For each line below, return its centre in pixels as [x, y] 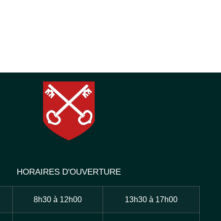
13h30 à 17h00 [151, 200]
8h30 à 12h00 [57, 200]
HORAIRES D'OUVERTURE [69, 172]
